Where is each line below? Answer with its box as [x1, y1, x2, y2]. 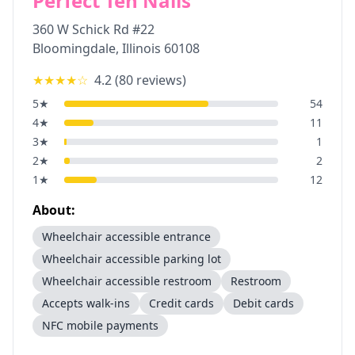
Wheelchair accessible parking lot [42, 251, 221, 266]
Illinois [122, 40, 161, 57]
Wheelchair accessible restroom [42, 273, 212, 288]
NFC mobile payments [42, 318, 158, 333]
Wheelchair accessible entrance [42, 229, 211, 244]
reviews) [133, 71, 186, 89]
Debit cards [233, 296, 294, 311]
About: [32, 201, 75, 219]
